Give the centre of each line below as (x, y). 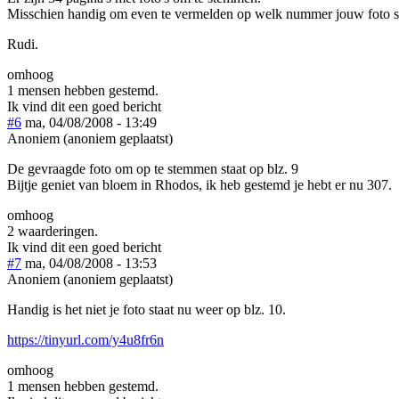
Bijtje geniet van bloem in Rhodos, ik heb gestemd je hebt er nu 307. (199, 184)
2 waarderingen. (53, 231)
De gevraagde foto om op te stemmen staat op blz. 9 (153, 168)
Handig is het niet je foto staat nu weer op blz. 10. (147, 309)
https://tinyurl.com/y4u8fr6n (85, 339)
